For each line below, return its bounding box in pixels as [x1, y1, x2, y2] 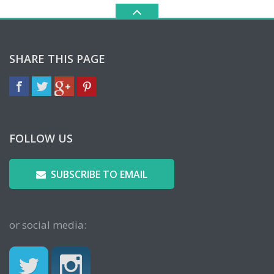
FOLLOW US [9, 131, 73, 146]
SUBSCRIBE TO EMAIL [51, 168, 147, 181]
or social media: [9, 218, 86, 232]
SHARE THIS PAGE [9, 51, 105, 66]
